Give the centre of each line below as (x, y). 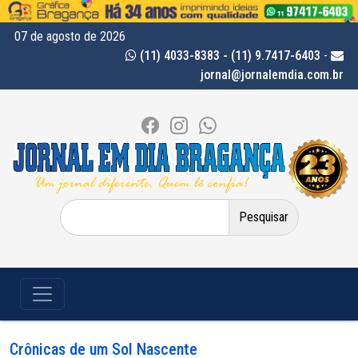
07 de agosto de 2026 (70, 36)
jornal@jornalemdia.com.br (272, 75)
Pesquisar (84, 207)
